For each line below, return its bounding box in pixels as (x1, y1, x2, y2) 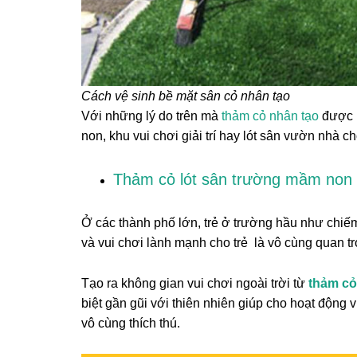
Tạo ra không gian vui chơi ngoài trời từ (81, 277, 308, 290)
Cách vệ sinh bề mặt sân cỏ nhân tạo (81, 89, 290, 103)
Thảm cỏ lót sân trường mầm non (113, 171, 352, 188)
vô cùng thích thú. (81, 316, 180, 330)
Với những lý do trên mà (81, 109, 222, 123)
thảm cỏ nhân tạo (222, 109, 319, 123)
